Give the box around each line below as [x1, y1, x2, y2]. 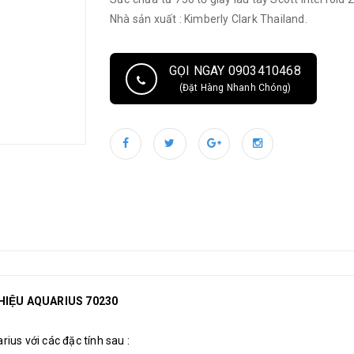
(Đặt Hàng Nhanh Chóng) [179, 82, 292, 93]
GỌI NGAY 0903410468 [169, 63, 301, 78]
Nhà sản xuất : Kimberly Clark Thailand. [110, 13, 307, 25]
